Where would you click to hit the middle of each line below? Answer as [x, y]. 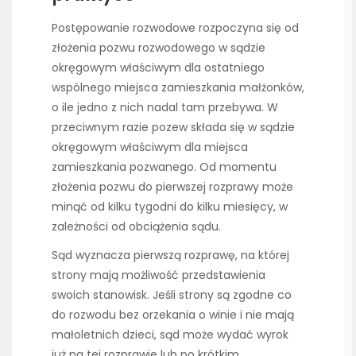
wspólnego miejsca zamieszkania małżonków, [178, 87]
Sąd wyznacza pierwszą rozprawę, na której [170, 255]
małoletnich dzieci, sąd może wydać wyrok [170, 334]
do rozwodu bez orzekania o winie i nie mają [173, 314]
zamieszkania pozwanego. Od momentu [164, 166]
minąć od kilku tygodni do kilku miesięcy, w [170, 206]
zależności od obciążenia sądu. [136, 226]
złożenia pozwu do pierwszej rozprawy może [172, 186]
